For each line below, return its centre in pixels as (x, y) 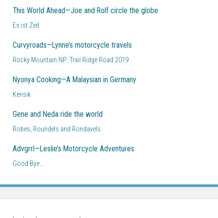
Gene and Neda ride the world (58, 114)
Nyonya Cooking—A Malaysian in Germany (74, 80)
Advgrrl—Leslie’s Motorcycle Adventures (73, 149)
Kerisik (22, 95)
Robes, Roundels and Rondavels (57, 129)
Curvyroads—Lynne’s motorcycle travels (72, 45)
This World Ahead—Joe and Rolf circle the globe (85, 11)
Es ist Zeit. (27, 26)
